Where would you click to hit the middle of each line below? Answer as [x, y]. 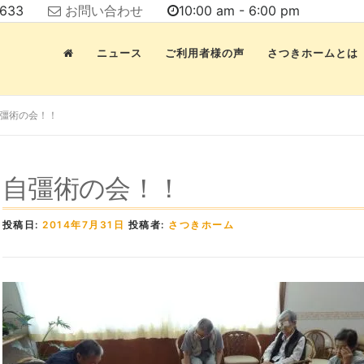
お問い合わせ [104, 11]
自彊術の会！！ [92, 187]
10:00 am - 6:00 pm [239, 11]
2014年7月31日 [84, 225]
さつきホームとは [313, 53]
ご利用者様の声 [205, 53]
